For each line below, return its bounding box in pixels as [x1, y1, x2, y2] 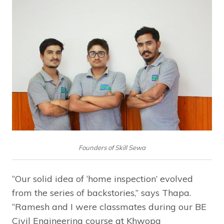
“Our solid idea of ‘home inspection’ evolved [12, 173, 193, 185]
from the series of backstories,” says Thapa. [12, 187, 191, 199]
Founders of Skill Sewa [78, 143, 145, 152]
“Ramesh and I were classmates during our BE [12, 201, 206, 213]
